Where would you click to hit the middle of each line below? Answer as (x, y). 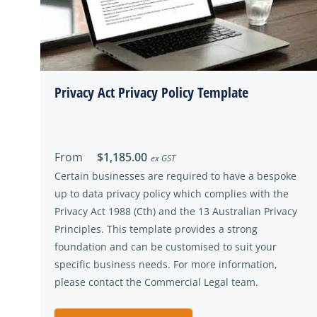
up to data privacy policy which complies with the (172, 194)
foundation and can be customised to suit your (166, 247)
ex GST (163, 158)
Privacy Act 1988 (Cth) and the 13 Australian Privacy (176, 211)
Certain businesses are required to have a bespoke (175, 176)
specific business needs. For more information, (166, 264)
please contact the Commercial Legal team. (156, 282)
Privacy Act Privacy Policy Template (151, 92)
